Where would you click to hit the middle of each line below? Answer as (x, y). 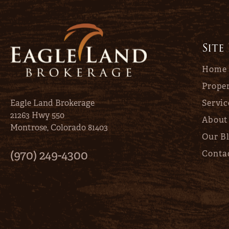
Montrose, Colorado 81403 (59, 127)
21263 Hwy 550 (37, 115)
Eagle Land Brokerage (52, 103)
